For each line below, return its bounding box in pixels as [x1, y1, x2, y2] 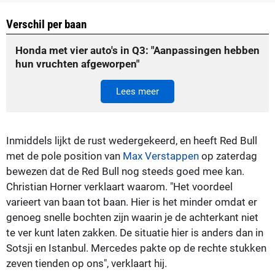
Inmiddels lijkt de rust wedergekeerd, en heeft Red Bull [6, 134, 257, 147]
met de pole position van [6, 149, 123, 162]
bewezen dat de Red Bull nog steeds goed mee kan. [6, 165, 244, 177]
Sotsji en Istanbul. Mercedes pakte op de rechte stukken [6, 241, 266, 254]
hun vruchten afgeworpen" [15, 57, 139, 70]
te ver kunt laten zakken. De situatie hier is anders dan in [6, 226, 263, 239]
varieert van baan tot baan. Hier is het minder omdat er [6, 195, 257, 208]
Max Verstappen [123, 149, 199, 162]
